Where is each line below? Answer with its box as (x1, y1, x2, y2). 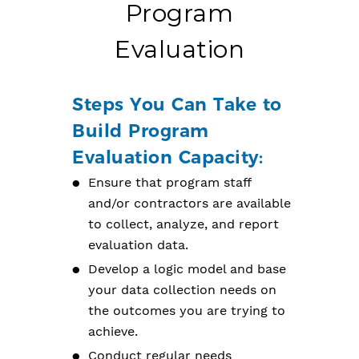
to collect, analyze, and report (88, 216, 279, 232)
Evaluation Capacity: (72, 147, 263, 169)
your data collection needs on (88, 282, 276, 298)
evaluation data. (88, 237, 188, 253)
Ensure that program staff (88, 175, 251, 191)
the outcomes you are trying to (88, 303, 285, 319)
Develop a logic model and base (88, 261, 286, 277)
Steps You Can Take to (72, 94, 282, 116)
